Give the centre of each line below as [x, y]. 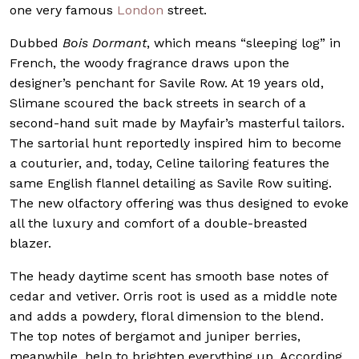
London [140, 10]
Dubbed [36, 42]
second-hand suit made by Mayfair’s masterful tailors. [177, 123]
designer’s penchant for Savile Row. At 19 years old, [167, 83]
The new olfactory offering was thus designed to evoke [179, 203]
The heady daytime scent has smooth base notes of [169, 276]
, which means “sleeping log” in [244, 42]
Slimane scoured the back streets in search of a [158, 103]
